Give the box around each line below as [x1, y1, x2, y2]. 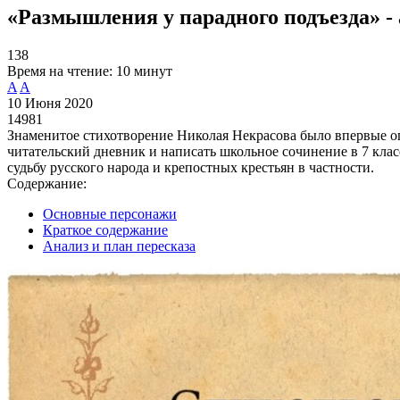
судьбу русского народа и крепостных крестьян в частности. [7, 159, 374, 175]
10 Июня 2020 [7, 95, 93, 111]
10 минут [116, 62, 172, 79]
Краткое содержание [43, 221, 168, 237]
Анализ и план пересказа [43, 237, 196, 254]
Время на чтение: [7, 62, 112, 79]
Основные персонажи [43, 205, 177, 221]
